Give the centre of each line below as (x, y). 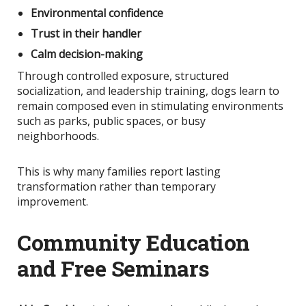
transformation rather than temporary (116, 186)
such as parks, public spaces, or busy (111, 121)
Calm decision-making (87, 54)
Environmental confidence (97, 13)
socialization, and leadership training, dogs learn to (148, 91)
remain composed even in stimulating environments (150, 106)
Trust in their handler (86, 33)
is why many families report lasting (130, 171)
